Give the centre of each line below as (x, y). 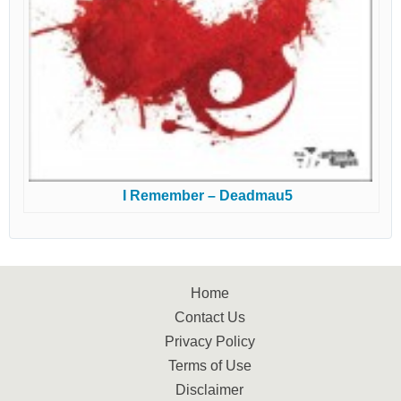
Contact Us (209, 317)
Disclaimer (209, 389)
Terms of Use (209, 365)
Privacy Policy (209, 341)
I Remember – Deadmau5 (208, 195)
